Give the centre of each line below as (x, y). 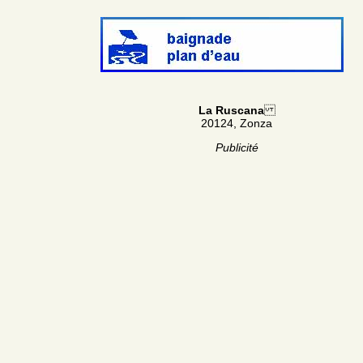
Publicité (237, 147)
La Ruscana (231, 110)
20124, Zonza (237, 123)
